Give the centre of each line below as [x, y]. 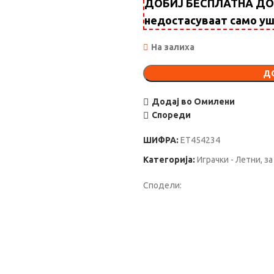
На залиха [173, 47]
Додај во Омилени [193, 102]
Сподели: [162, 185]
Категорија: [169, 160]
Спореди [171, 115]
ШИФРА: [162, 140]
